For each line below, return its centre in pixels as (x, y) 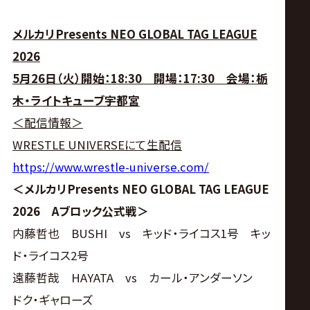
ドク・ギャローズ (53, 299)
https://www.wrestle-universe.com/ (110, 166)
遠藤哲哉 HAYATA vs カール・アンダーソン (138, 277)
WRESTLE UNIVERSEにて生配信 (97, 144)
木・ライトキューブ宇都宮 (76, 100)
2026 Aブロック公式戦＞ (80, 211)
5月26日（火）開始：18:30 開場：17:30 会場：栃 (140, 78)
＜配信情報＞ (47, 122)
